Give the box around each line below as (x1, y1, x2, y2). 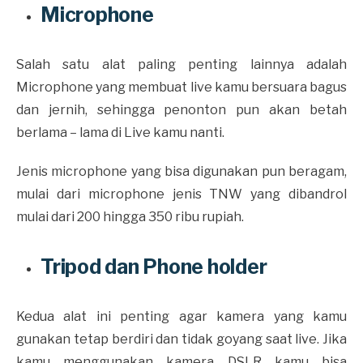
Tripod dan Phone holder (41, 254, 267, 279)
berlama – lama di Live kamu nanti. (16, 124, 227, 140)
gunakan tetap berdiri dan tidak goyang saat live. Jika (16, 331, 347, 347)
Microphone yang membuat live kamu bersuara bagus (16, 79, 347, 95)
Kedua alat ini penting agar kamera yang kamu (16, 308, 347, 324)
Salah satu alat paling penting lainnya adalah (16, 56, 347, 72)
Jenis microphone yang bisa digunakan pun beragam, (16, 163, 347, 179)
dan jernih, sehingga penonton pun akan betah (16, 101, 347, 117)
